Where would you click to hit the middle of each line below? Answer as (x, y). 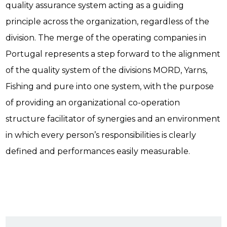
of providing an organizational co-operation (93, 103)
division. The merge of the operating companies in (106, 38)
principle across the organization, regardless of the (108, 22)
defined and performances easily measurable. (98, 152)
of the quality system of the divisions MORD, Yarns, (107, 70)
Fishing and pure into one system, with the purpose (110, 87)
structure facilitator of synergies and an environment (113, 119)
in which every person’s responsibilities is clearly (101, 135)
